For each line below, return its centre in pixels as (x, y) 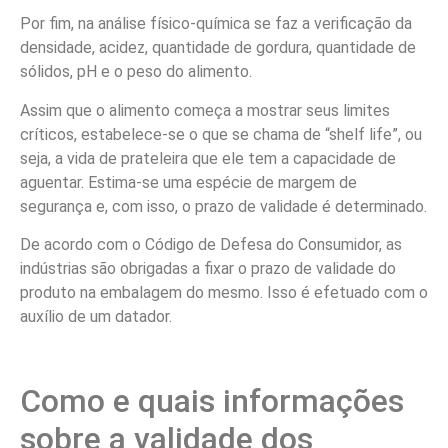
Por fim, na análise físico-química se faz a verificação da (216, 24)
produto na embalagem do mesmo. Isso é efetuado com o (224, 293)
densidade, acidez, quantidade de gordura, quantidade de (218, 48)
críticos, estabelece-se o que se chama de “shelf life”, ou (221, 134)
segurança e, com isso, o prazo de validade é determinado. (223, 206)
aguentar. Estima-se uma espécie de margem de (188, 182)
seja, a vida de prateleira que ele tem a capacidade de (208, 158)
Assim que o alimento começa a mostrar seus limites (205, 110)
